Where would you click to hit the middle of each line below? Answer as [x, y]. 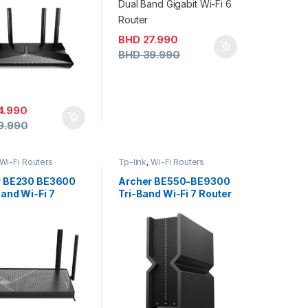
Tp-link [133, 162]
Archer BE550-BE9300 [174, 181]
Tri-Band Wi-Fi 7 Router [175, 193]
